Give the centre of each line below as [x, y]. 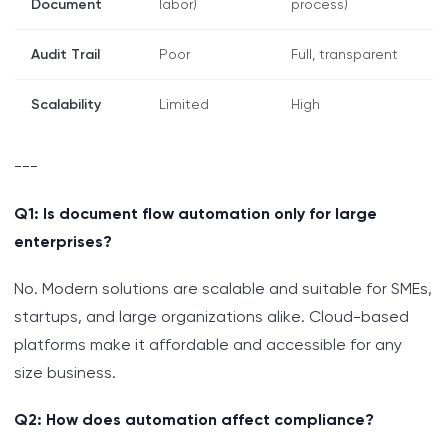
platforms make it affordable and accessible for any [208, 344]
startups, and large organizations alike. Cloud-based [211, 316]
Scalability [66, 105]
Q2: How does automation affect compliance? [194, 420]
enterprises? [63, 241]
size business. [65, 372]
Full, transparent [344, 54]
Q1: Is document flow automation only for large [195, 213]
